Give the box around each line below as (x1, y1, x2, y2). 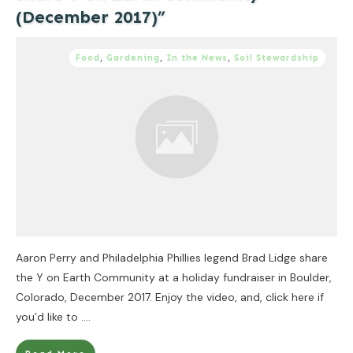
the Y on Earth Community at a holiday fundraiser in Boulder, (16, 269, 332, 284)
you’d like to (16, 309, 81, 324)
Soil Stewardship (234, 52, 319, 63)
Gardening (106, 52, 160, 63)
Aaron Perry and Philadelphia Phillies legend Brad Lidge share (16, 250, 328, 265)
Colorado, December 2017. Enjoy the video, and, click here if (16, 289, 324, 304)
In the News (166, 52, 228, 63)
